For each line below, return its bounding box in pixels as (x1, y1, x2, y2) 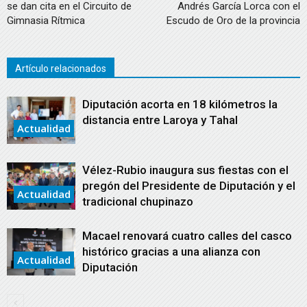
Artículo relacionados (15, 62, 106, 74)
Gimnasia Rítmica (7, 14, 85, 27)
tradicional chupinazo (82, 194, 193, 208)
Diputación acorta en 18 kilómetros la (82, 97, 278, 111)
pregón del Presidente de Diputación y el (82, 178, 295, 193)
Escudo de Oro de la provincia (167, 14, 300, 27)
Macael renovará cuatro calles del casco (82, 228, 292, 243)
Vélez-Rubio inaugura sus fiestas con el (82, 162, 288, 177)
